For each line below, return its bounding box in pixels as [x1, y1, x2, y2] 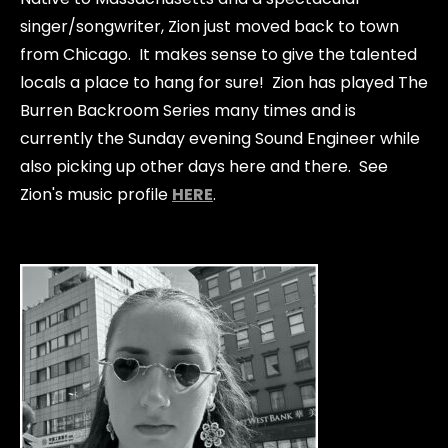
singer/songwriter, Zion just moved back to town [20, 15, 399, 38]
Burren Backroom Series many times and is [20, 99, 356, 122]
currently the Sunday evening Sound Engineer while [20, 127, 420, 150]
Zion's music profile [20, 183, 172, 206]
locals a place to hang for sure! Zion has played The [20, 71, 428, 94]
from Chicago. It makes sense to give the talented [20, 43, 417, 66]
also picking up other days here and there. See [20, 155, 388, 178]
